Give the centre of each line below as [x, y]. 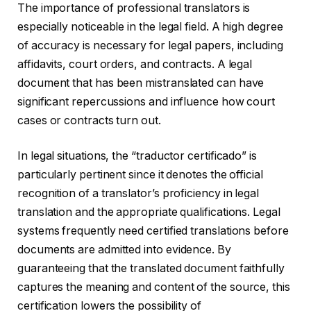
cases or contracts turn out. [89, 120]
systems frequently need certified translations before [153, 231]
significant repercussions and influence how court [146, 101]
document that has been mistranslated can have [141, 83]
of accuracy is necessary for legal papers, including [150, 45]
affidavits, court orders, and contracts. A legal [135, 64]
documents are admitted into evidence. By [124, 250]
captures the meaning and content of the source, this [154, 287]
